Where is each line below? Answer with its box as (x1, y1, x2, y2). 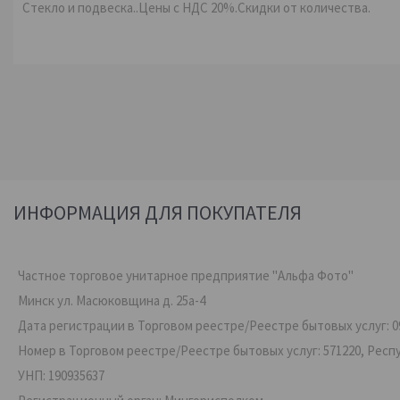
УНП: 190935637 (18, 367, 104, 384)
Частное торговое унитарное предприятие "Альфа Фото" (18, 267, 354, 284)
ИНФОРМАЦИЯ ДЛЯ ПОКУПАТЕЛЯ (13, 200, 302, 225)
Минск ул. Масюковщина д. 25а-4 (18, 292, 205, 309)
